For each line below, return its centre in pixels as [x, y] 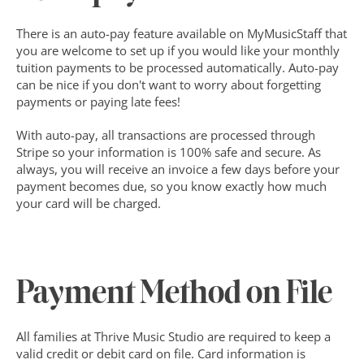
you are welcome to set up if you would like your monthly [178, 50]
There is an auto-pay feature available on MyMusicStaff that [182, 33]
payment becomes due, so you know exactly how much [171, 186]
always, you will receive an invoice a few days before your [178, 169]
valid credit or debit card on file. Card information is [161, 353]
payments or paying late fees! [98, 102]
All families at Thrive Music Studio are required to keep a [173, 336]
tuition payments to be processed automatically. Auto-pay [178, 67]
